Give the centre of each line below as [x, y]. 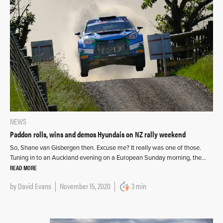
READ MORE [23, 168]
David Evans [35, 186]
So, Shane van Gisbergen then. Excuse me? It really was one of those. [106, 148]
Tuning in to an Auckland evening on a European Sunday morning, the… [108, 158]
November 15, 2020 [85, 186]
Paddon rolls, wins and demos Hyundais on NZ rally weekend [98, 134]
